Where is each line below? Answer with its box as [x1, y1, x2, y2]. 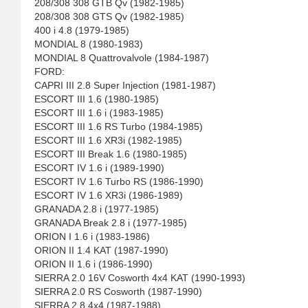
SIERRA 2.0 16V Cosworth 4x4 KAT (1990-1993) [34, 272, 245, 283]
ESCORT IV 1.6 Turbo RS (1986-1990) [34, 176, 203, 187]
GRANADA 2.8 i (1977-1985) [34, 203, 159, 214]
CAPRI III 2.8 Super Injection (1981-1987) [34, 80, 216, 91]
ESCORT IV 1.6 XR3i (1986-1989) [34, 190, 183, 201]
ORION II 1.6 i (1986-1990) [34, 258, 153, 269]
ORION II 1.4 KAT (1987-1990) [34, 245, 168, 256]
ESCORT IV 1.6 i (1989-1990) [34, 162, 164, 173]
